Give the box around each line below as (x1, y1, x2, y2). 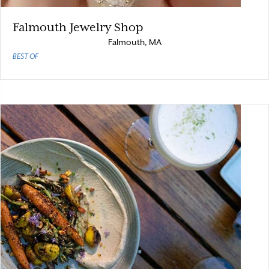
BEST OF (13, 52, 38, 61)
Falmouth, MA (107, 37, 162, 47)
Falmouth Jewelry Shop (13, 20, 143, 34)
